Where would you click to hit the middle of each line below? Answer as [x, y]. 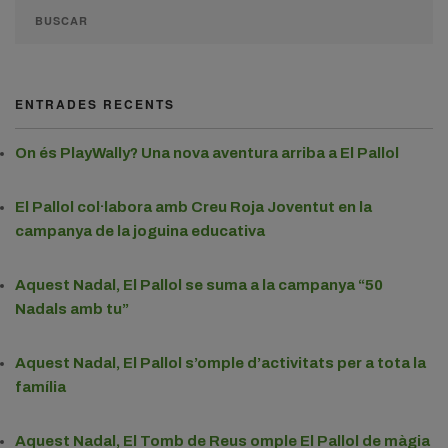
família [40, 386]
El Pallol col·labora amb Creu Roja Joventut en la [193, 206]
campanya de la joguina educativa [140, 230]
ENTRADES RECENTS [95, 103]
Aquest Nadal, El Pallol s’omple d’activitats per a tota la [220, 362]
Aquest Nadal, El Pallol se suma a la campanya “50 [199, 284]
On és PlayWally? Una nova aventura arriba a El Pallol [207, 152]
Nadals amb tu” [72, 308]
